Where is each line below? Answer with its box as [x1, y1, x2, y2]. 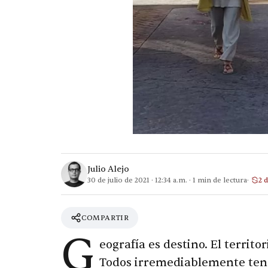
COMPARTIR [81, 212, 129, 223]
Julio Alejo [87, 163, 129, 174]
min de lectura [196, 175, 247, 185]
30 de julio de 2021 [87, 175, 150, 185]
